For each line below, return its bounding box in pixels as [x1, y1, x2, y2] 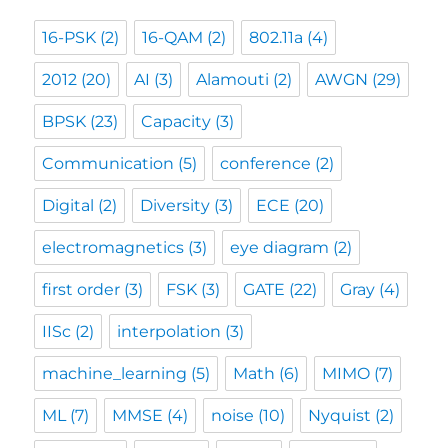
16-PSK [42, 28, 97, 48]
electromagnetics [42, 238, 185, 258]
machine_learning [42, 364, 188, 384]
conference [220, 154, 312, 174]
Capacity [141, 112, 212, 132]
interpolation [117, 322, 222, 342]
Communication [42, 154, 175, 174]
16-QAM [142, 28, 204, 48]
